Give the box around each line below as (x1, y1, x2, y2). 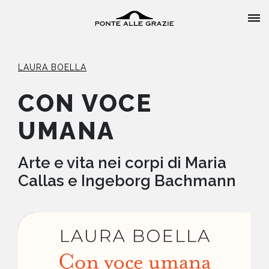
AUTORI (110, 220, 159, 235)
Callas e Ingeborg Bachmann (18, 172, 236, 190)
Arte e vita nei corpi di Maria (18, 154, 226, 172)
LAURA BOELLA (18, 62, 86, 72)
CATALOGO (99, 187, 170, 202)
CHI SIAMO (101, 153, 168, 168)
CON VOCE (18, 89, 153, 117)
